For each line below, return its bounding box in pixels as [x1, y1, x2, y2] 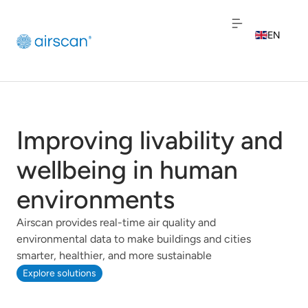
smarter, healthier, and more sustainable [16, 248, 212, 262]
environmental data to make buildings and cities [16, 232, 251, 245]
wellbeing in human [16, 154, 238, 185]
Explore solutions [23, 267, 96, 279]
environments [16, 184, 175, 214]
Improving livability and [16, 124, 283, 155]
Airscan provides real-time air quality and [16, 215, 216, 229]
